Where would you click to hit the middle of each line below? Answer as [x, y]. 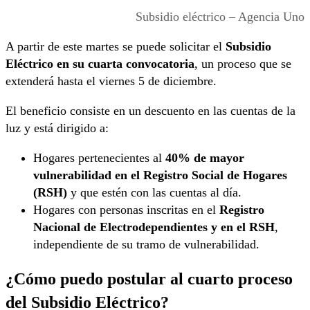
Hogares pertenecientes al [99, 158]
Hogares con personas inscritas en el [126, 210]
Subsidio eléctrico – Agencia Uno [220, 17]
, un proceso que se [243, 64]
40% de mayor [205, 158]
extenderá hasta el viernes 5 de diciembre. [111, 81]
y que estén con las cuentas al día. [154, 193]
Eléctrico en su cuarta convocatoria [100, 64]
